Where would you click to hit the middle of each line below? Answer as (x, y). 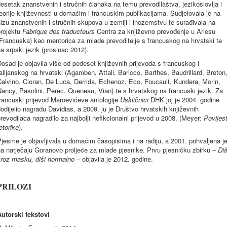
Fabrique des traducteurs (59, 31)
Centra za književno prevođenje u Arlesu (155, 31)
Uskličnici (134, 100)
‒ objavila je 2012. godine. (114, 159)
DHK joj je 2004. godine (184, 100)
